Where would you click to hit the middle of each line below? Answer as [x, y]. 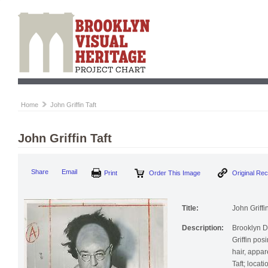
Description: [203, 232]
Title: [190, 212]
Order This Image [193, 173]
